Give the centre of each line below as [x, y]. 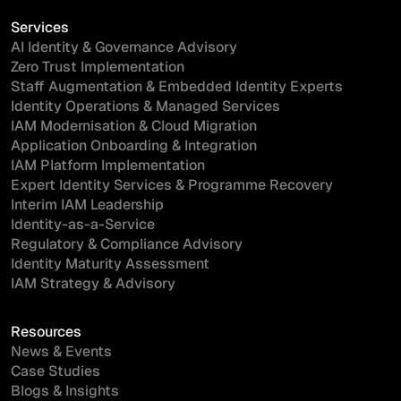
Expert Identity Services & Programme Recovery [172, 185]
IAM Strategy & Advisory [93, 284]
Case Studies [55, 371]
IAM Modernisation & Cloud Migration [134, 126]
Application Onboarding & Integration [134, 146]
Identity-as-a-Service [83, 225]
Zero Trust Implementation [98, 67]
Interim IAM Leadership [87, 205]
